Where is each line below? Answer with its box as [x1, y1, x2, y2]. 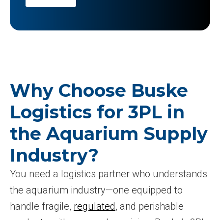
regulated [74, 200, 115, 212]
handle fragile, [10, 200, 74, 212]
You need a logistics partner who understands [10, 167, 207, 180]
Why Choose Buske [10, 79, 188, 101]
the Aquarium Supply [10, 122, 208, 144]
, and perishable [115, 200, 184, 212]
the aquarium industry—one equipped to [10, 184, 183, 196]
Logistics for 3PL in [10, 101, 185, 123]
